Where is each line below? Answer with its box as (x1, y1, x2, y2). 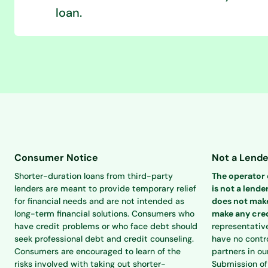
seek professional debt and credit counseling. (14, 233, 194, 244)
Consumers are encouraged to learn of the (14, 246, 181, 257)
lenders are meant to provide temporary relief (14, 183, 196, 194)
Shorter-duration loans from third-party (14, 170, 173, 181)
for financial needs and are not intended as (14, 196, 184, 206)
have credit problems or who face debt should (14, 221, 197, 232)
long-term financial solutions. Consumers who (14, 208, 194, 219)
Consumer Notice (14, 151, 98, 164)
